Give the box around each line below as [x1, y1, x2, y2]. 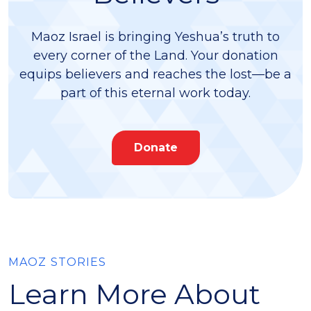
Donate [133, 141, 178, 154]
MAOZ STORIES [8, 255, 107, 269]
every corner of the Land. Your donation [33, 48, 278, 63]
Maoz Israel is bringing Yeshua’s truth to [31, 29, 280, 44]
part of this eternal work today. [60, 85, 251, 101]
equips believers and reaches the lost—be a [19, 67, 292, 82]
